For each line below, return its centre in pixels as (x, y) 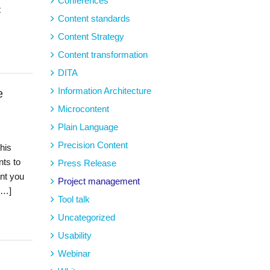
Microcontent (83, 109)
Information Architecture (104, 91)
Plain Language (88, 127)
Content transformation (102, 55)
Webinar (74, 254)
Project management (99, 181)
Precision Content (93, 145)
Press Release (87, 163)
